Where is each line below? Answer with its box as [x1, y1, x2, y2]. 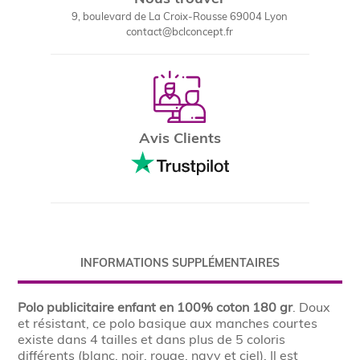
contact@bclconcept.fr [126, 25, 234, 38]
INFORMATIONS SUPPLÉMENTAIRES [80, 256, 280, 270]
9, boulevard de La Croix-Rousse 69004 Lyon [72, 10, 288, 22]
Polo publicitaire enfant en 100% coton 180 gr [18, 299, 293, 315]
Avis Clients [138, 129, 221, 147]
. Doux [292, 299, 331, 315]
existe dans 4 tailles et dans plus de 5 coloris [18, 331, 286, 347]
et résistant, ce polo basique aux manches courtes [18, 315, 318, 331]
